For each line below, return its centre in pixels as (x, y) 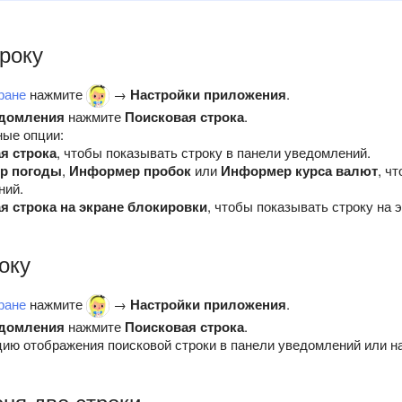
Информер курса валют (299, 170)
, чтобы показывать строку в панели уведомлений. (214, 152)
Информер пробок (130, 170)
